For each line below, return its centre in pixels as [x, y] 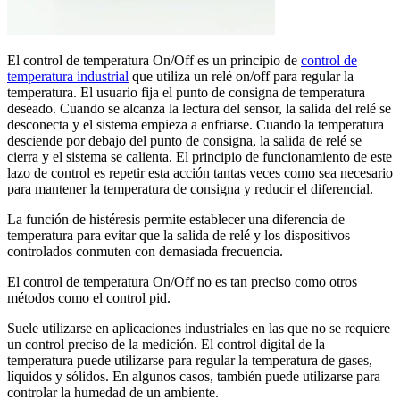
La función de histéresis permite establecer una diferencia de [176, 220]
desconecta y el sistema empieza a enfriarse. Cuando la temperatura [196, 125]
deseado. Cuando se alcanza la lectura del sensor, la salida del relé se [199, 109]
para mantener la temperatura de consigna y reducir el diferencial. [190, 189]
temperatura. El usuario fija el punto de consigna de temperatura [186, 93]
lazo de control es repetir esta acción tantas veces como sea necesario [200, 173]
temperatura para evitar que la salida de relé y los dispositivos [179, 236]
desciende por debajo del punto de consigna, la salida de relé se [184, 141]
